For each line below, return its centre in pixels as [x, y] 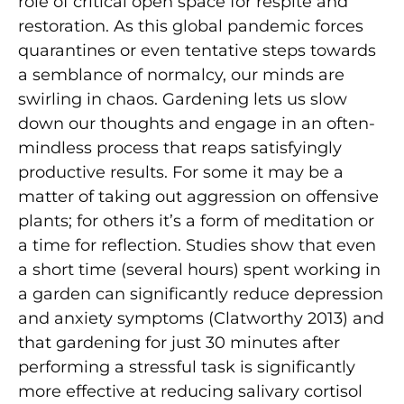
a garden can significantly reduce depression [201, 294]
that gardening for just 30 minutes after [179, 342]
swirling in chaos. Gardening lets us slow [183, 99]
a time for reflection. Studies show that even [197, 245]
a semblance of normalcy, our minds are [181, 74]
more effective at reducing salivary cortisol [190, 391]
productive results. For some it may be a [181, 172]
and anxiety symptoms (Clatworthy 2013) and [201, 318]
